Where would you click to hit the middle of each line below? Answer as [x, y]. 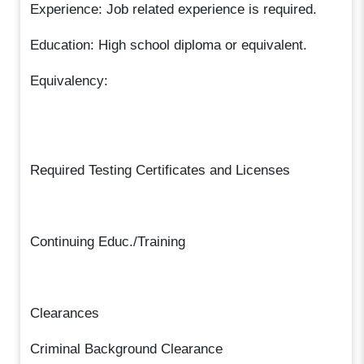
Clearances [65, 313]
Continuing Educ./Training [108, 241]
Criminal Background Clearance [127, 349]
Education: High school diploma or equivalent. [169, 45]
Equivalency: [69, 80]
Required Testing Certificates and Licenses [160, 170]
